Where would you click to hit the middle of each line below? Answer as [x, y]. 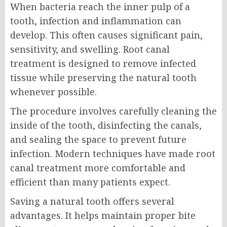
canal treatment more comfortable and [98, 168]
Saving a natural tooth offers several [92, 201]
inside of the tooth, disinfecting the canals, [106, 125]
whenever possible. [53, 92]
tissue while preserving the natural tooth [103, 78]
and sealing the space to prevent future [98, 140]
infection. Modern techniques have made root [113, 154]
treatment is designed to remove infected [103, 64]
